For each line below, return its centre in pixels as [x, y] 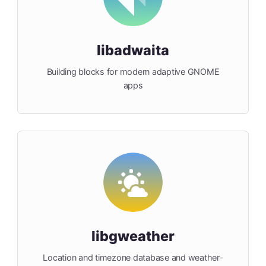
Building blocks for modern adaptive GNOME [133, 72]
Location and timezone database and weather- [133, 258]
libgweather [133, 236]
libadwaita [133, 50]
